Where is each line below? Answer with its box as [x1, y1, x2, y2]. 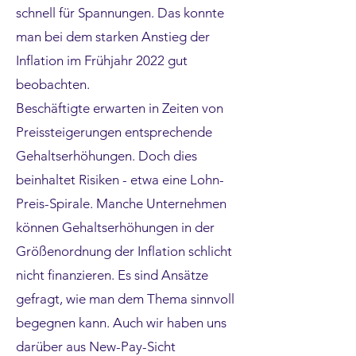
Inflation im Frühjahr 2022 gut [16, 52, 188, 68]
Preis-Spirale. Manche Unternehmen [16, 195, 226, 211]
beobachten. [16, 76, 96, 92]
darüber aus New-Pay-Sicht [16, 339, 176, 354]
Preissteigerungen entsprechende [16, 124, 212, 140]
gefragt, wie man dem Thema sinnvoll [16, 291, 234, 307]
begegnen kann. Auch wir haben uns [16, 315, 226, 331]
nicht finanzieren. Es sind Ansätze [16, 267, 208, 283]
